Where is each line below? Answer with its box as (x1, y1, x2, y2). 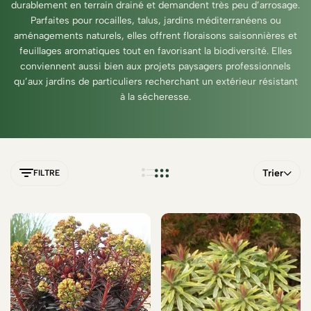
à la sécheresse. (120, 91, 191, 103)
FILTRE (33, 168, 60, 178)
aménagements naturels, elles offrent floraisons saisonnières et (14, 30, 297, 42)
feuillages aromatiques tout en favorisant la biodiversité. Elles (19, 45, 292, 57)
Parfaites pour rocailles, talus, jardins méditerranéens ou (30, 15, 281, 26)
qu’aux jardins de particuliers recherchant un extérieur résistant (13, 76, 298, 87)
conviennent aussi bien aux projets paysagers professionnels (20, 60, 291, 72)
